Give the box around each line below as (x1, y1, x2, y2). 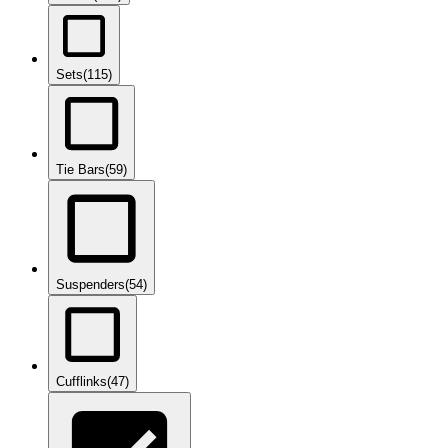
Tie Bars (56, 162, 105, 178)
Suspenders (56, 277, 125, 293)
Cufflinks (56, 374, 107, 390)
